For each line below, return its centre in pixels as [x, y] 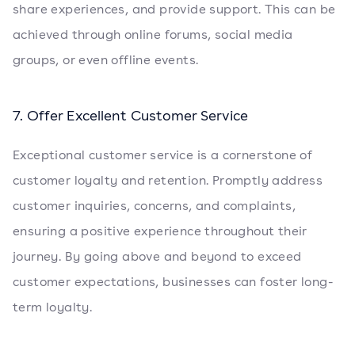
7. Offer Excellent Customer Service [130, 116]
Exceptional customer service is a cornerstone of [163, 155]
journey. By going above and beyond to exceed [157, 257]
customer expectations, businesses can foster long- [173, 282]
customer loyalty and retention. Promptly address [168, 181]
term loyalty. [53, 307]
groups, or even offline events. [106, 60]
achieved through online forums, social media [153, 35]
